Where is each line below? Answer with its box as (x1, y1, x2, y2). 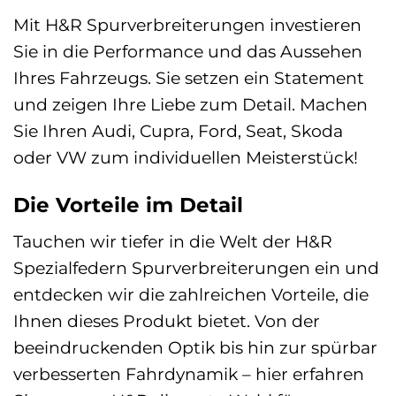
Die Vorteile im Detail (13, 192, 243, 217)
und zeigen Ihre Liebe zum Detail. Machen (13, 93, 368, 115)
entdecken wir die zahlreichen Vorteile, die (13, 284, 369, 306)
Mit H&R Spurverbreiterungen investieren (13, 13, 362, 35)
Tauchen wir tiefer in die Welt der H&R (13, 231, 332, 253)
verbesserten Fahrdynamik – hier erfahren (13, 363, 364, 385)
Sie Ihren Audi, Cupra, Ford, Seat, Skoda (13, 119, 343, 141)
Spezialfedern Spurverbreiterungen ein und (13, 257, 379, 279)
